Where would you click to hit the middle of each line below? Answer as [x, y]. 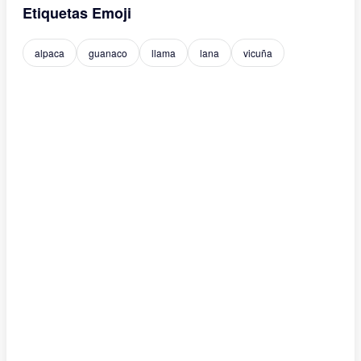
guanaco [108, 53]
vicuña [258, 53]
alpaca [50, 53]
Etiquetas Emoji [77, 13]
